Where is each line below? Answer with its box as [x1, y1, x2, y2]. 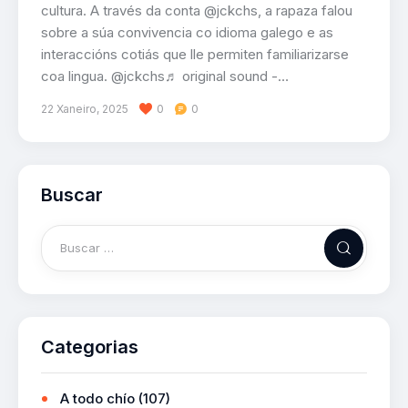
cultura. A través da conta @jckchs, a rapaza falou [41, 2, 352, 20]
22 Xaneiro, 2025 [41, 102, 128, 117]
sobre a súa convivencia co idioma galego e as [41, 24, 333, 42]
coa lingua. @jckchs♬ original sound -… [41, 67, 289, 86]
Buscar [41, 184, 103, 207]
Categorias [41, 336, 138, 359]
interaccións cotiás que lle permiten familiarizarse [41, 46, 349, 64]
